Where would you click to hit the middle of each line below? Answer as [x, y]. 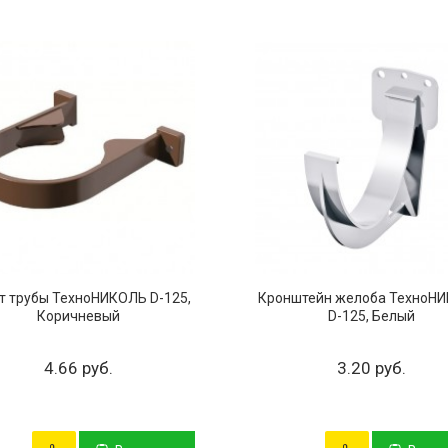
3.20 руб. [371, 368]
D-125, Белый [371, 316]
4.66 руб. [78, 368]
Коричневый [78, 316]
